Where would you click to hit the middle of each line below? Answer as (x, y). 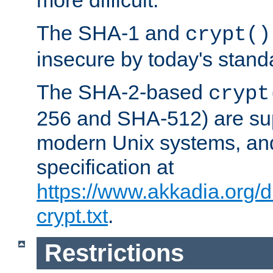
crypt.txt (72, 216)
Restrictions (114, 253)
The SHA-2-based (122, 92)
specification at (105, 167)
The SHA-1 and (111, 33)
